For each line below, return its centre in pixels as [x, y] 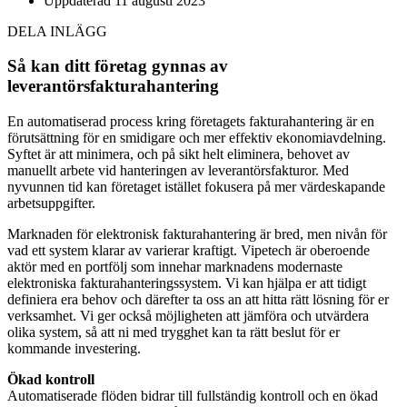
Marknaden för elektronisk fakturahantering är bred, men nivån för [197, 234]
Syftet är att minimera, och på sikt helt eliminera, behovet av [179, 154]
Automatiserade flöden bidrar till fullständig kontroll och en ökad [193, 396]
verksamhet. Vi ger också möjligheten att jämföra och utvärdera [188, 316]
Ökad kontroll [51, 380]
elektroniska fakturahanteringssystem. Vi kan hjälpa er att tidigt [187, 283]
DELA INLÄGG [57, 31]
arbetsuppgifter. [51, 203]
